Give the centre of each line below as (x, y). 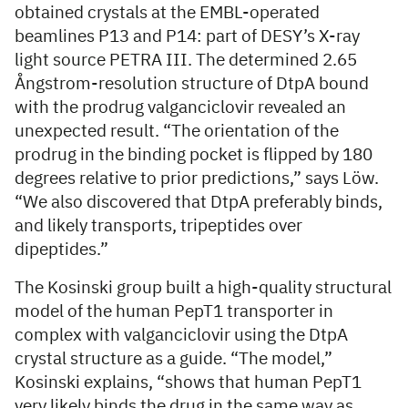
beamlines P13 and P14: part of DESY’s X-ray (187, 36)
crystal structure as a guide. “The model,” (173, 359)
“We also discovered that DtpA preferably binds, (199, 202)
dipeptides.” (61, 250)
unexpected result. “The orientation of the (177, 131)
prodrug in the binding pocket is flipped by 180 (194, 155)
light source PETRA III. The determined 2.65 (186, 60)
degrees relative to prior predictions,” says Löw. (197, 178)
